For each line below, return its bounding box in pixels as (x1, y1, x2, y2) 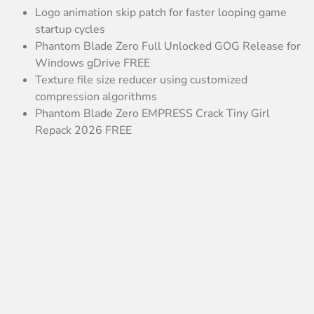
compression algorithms (35, 88, 157, 104)
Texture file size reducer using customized (35, 71, 247, 88)
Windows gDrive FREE (35, 55, 150, 71)
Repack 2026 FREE (35, 122, 132, 138)
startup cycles (35, 21, 105, 37)
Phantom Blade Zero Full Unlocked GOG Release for (35, 38, 301, 54)
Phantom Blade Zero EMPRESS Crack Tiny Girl (35, 105, 270, 121)
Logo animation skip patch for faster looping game (35, 4, 287, 20)
